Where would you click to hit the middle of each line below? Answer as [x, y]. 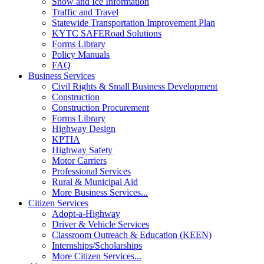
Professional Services [91, 171]
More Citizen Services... [97, 256]
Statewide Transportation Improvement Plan [133, 23]
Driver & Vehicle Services [100, 224]
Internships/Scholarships [97, 245]
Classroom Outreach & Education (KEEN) [132, 235]
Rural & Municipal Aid [95, 182]
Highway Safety [82, 150]
